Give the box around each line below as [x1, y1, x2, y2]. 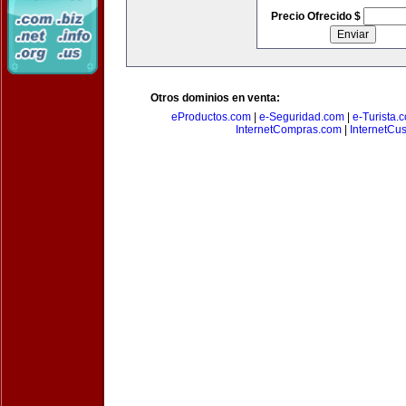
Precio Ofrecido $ [270, 10, 363, 23]
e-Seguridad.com [259, 111, 344, 123]
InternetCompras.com [236, 123, 342, 136]
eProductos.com [171, 111, 251, 123]
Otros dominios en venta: [150, 92, 280, 104]
